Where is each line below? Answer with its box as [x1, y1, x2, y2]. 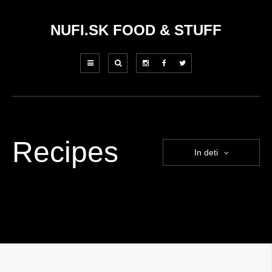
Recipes [12, 136, 118, 168]
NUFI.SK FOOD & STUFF [50, 22, 222, 38]
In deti [194, 148, 218, 157]
